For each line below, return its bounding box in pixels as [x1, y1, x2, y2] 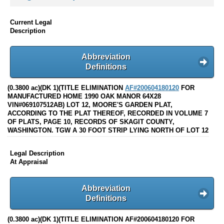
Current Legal [10, 18, 52, 26]
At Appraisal [10, 158, 48, 166]
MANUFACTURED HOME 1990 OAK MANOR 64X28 [7, 92, 161, 100]
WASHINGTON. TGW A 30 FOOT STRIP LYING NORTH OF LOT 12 [7, 126, 208, 134]
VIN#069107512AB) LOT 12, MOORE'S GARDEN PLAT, [7, 101, 172, 109]
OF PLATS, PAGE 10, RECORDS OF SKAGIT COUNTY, [7, 118, 174, 126]
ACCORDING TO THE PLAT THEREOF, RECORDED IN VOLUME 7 [7, 109, 208, 117]
